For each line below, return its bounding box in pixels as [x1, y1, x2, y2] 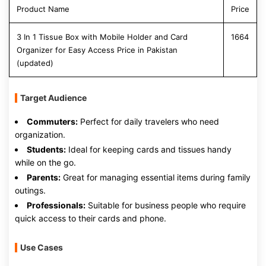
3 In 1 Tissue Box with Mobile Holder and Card [17, 31, 188, 42]
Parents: [27, 172, 61, 182]
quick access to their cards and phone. [15, 213, 166, 223]
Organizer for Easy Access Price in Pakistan [17, 45, 178, 55]
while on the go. [15, 157, 76, 167]
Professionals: [27, 199, 85, 210]
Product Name [17, 4, 69, 14]
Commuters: [27, 116, 78, 126]
